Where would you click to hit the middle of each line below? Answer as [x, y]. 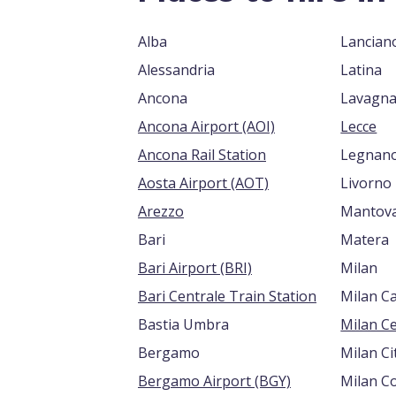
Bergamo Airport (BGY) [273, 381]
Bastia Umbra [183, 324]
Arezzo [161, 211]
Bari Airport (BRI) [236, 268]
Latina [362, 70]
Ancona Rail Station [202, 155]
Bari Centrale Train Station [227, 296]
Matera [365, 240]
